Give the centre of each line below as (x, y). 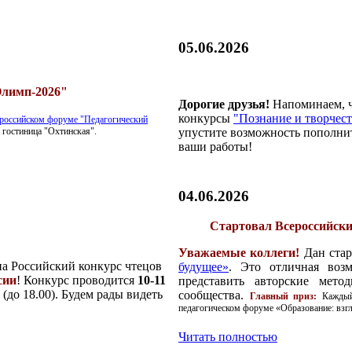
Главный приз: (283, 297)
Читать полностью (228, 336)
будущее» (203, 267)
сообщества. (214, 295)
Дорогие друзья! (224, 104)
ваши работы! (215, 147)
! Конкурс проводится (77, 280)
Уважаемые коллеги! (239, 253)
